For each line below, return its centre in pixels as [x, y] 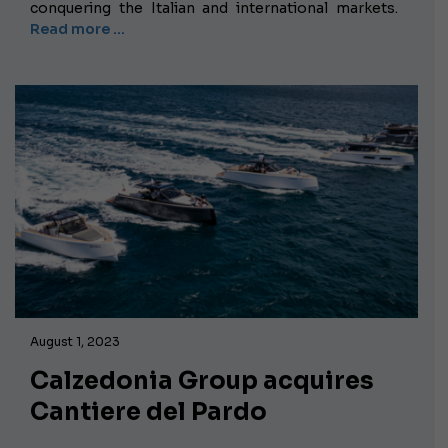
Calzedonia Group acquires [202, 381]
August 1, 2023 [75, 342]
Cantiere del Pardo [148, 412]
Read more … [77, 29]
